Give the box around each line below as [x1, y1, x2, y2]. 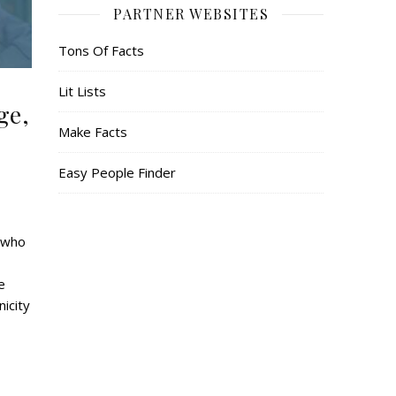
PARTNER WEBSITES [113, 4, 269, 23]
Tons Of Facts [58, 42, 144, 59]
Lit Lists [58, 82, 106, 100]
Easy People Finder [58, 164, 176, 181]
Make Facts [58, 123, 127, 141]
